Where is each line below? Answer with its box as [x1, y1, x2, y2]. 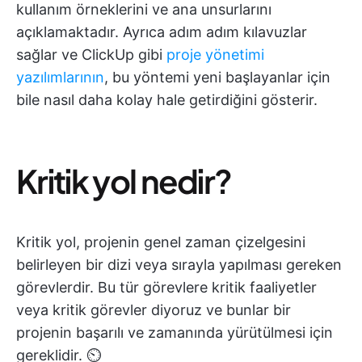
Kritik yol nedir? [16, 160, 232, 201]
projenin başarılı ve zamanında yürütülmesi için [16, 324, 333, 341]
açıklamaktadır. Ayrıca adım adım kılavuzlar [16, 23, 307, 40]
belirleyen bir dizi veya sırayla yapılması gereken [16, 256, 342, 273]
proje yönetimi [166, 46, 264, 63]
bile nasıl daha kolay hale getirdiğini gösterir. [16, 91, 318, 108]
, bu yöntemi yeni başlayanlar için [104, 69, 330, 86]
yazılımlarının [16, 69, 104, 86]
